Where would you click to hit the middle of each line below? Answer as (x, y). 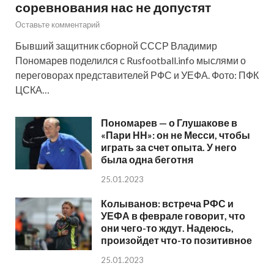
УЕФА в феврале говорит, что (173, 215)
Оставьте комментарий (57, 24)
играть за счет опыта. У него (169, 147)
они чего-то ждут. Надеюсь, (167, 228)
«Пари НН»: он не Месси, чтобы (176, 135)
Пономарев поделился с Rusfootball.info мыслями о (131, 60)
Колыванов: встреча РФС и (167, 203)
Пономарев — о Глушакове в (169, 122)
